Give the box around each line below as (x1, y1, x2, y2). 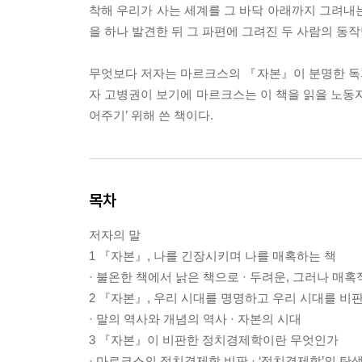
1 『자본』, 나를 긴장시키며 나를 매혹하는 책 (89, 248, 336, 263)
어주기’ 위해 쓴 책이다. (89, 107, 213, 122)
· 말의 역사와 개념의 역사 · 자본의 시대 (89, 311, 301, 326)
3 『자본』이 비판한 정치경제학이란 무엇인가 (89, 332, 339, 347)
